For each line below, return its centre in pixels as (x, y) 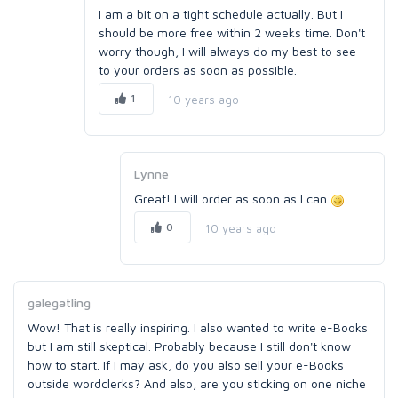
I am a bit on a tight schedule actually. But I (221, 14)
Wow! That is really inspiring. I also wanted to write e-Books (198, 327)
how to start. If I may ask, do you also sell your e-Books (186, 365)
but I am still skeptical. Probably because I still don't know (189, 346)
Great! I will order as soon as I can (232, 199)
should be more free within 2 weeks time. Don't (232, 32)
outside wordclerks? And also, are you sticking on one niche (197, 383)
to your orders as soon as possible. (198, 70)
